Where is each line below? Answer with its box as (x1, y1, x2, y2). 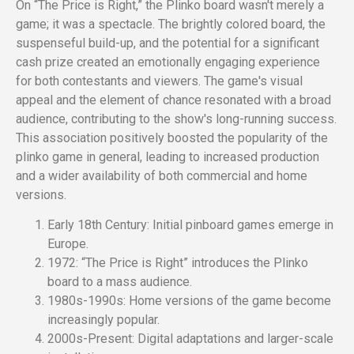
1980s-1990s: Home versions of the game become (47, 292, 331, 308)
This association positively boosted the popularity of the (16, 130, 328, 145)
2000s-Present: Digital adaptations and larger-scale (47, 330, 333, 346)
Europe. (47, 235, 88, 251)
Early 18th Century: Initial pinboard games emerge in (47, 217, 333, 232)
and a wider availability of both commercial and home (16, 168, 307, 183)
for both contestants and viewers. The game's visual (16, 73, 303, 88)
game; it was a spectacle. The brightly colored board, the (16, 16, 326, 32)
